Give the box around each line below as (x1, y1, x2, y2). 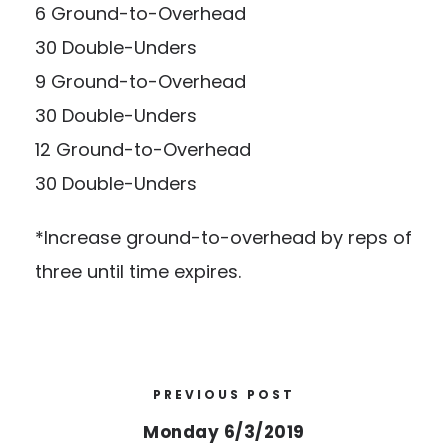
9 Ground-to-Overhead (35, 69, 246, 94)
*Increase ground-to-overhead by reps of (35, 225, 412, 250)
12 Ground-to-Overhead (35, 137, 251, 162)
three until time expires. (35, 259, 241, 284)
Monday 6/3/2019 (143, 420, 305, 444)
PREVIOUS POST (153, 386, 295, 403)
